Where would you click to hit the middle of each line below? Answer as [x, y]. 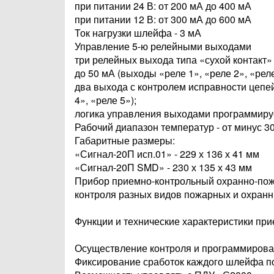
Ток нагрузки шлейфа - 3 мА [138, 33]
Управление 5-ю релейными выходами [163, 46]
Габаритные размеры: [125, 140]
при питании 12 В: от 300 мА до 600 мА [163, 19]
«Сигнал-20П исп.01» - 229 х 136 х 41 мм [167, 154]
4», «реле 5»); [106, 100]
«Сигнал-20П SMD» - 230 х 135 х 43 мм [163, 167]
